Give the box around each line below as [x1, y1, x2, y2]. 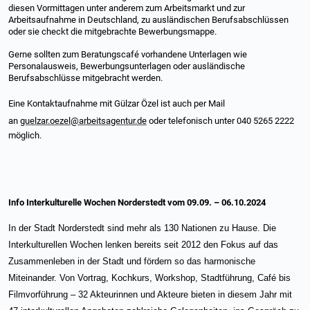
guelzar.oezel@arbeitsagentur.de [20, 116, 147, 126]
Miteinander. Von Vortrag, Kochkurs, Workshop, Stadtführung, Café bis [8, 273, 291, 283]
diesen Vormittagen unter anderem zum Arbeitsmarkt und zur [8, 3, 245, 13]
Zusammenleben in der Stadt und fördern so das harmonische [8, 256, 255, 266]
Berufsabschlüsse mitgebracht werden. [8, 73, 165, 83]
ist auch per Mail [158, 98, 225, 109]
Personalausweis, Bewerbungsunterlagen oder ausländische [8, 61, 245, 71]
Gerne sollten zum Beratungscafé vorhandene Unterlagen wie [8, 49, 247, 60]
